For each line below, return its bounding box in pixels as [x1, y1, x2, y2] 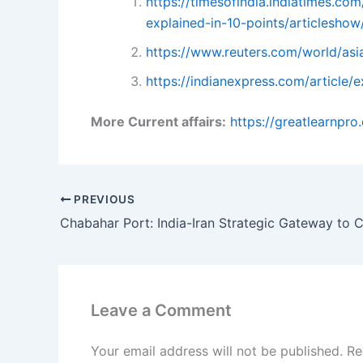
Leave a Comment [91, 300, 232, 320]
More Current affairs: [91, 113, 226, 130]
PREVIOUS [70, 192, 135, 206]
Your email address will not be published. [91, 342, 343, 359]
